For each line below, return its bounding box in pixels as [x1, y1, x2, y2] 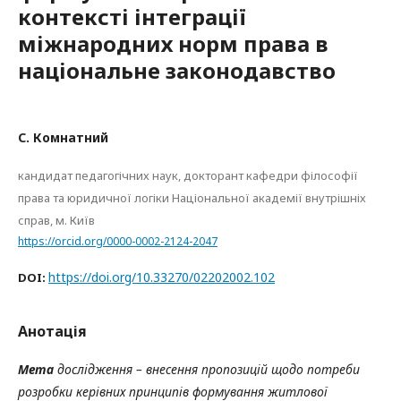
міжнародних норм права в [18, 29, 328, 58]
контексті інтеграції [18, 2, 246, 31]
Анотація [18, 320, 87, 341]
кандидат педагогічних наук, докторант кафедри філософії [18, 167, 358, 183]
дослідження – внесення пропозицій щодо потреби [57, 360, 360, 378]
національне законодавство [18, 55, 336, 85]
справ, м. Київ [18, 212, 95, 228]
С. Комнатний [18, 129, 108, 146]
